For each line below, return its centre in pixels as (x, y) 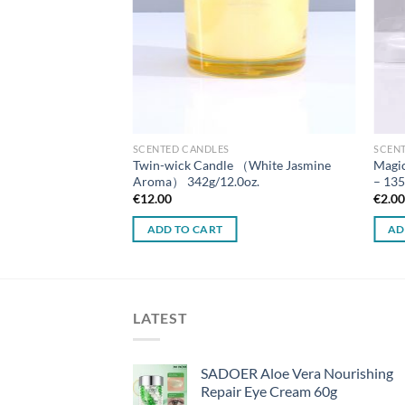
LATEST (160, 317)
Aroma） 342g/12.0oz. (196, 181)
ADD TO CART (185, 229)
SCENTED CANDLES (181, 149)
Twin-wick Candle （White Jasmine (231, 165)
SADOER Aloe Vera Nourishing (297, 373)
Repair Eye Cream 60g (269, 391)
